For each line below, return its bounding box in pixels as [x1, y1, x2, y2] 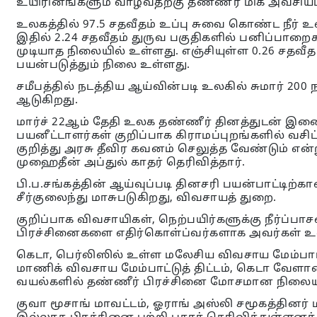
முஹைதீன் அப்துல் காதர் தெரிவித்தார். [16, 156, 246, 170]
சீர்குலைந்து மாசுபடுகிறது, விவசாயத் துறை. [16, 192, 277, 205]
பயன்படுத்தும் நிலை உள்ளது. [16, 59, 190, 72]
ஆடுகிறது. [16, 94, 81, 108]
